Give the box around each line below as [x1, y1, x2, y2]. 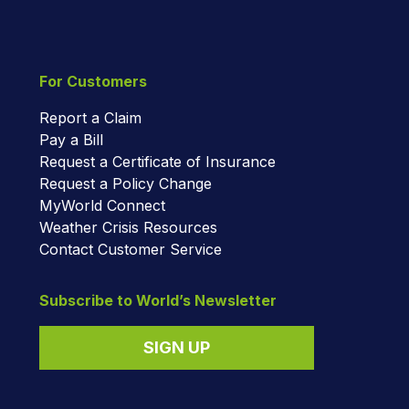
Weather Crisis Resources [39, 217, 217, 236]
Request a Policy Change [39, 173, 212, 193]
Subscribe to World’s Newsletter [39, 290, 277, 309]
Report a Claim [39, 108, 142, 127]
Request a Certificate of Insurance [39, 152, 276, 171]
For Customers [39, 71, 147, 90]
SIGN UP [143, 337, 210, 357]
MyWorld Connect [39, 195, 165, 215]
